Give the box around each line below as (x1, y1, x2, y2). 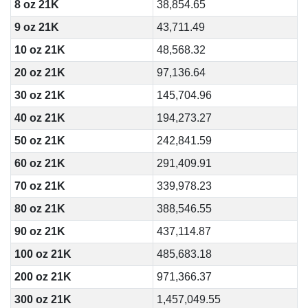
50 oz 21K (14, 135, 65, 146)
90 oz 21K (14, 225, 65, 237)
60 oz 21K (14, 157, 65, 169)
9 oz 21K (14, 21, 59, 33)
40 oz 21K (14, 112, 65, 124)
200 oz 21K (14, 271, 71, 283)
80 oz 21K (14, 203, 65, 214)
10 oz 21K (14, 44, 65, 56)
